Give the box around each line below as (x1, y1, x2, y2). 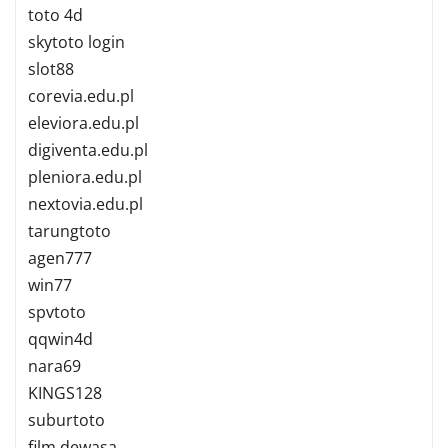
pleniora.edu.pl (28, 165, 142, 188)
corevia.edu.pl (28, 84, 134, 107)
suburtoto (28, 408, 105, 431)
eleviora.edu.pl (28, 111, 139, 134)
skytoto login (28, 30, 125, 53)
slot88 (28, 57, 74, 80)
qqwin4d (28, 327, 93, 350)
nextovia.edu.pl (28, 192, 143, 215)
